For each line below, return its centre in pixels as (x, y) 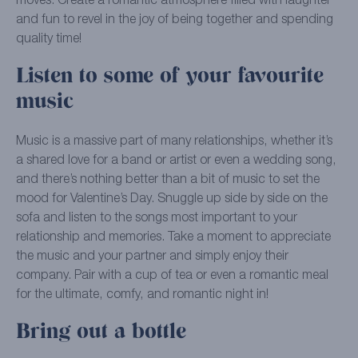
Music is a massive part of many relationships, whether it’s (174, 142)
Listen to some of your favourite (170, 78)
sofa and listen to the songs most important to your (157, 219)
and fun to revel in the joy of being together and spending (175, 20)
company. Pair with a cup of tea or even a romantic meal (172, 276)
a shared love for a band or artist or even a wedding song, (176, 161)
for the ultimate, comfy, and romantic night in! (142, 295)
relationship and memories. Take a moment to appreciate (173, 238)
